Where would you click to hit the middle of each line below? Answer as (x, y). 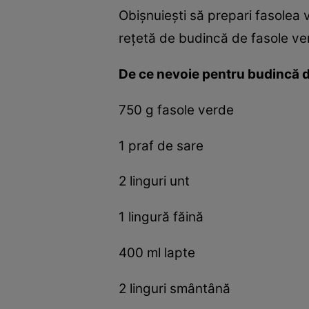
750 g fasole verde (176, 110)
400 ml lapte (157, 253)
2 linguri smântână (175, 289)
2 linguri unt (154, 181)
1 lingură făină (161, 217)
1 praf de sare (161, 146)
